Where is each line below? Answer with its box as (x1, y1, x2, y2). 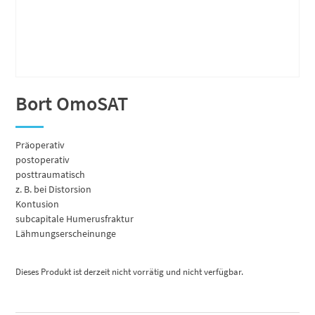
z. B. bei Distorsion (15, 183, 92, 196)
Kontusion (15, 198, 60, 211)
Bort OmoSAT (15, 91, 129, 117)
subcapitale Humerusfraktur (15, 212, 134, 226)
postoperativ (15, 153, 70, 167)
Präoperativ (15, 139, 65, 152)
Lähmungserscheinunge (15, 227, 117, 240)
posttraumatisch (15, 168, 86, 181)
